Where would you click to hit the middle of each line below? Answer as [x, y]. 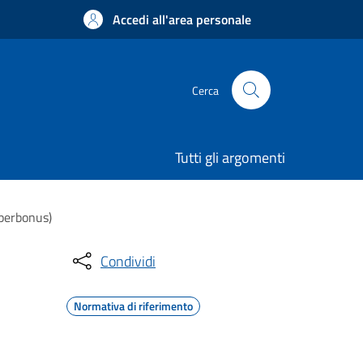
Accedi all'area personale [182, 19]
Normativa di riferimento [133, 306]
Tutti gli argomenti [230, 158]
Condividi [128, 261]
